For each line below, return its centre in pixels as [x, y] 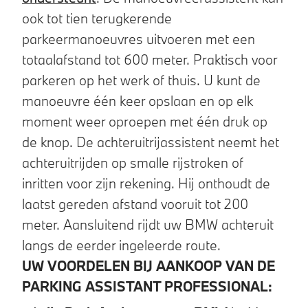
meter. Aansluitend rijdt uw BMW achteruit [148, 224]
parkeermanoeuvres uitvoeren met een [139, 38]
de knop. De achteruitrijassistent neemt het [151, 142]
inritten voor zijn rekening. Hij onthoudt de [146, 183]
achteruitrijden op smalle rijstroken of [133, 162]
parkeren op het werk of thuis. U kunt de [141, 80]
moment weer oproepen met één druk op [145, 121]
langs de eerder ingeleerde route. [121, 245]
